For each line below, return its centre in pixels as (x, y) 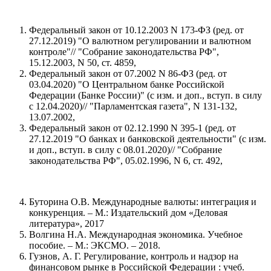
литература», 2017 (67, 223)
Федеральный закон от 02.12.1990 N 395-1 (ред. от (132, 128)
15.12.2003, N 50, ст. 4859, (83, 62)
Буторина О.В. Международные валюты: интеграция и (143, 201)
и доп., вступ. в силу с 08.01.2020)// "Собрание (126, 149)
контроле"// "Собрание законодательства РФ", (124, 51)
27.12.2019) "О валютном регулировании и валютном (140, 41)
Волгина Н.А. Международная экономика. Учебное (136, 234)
